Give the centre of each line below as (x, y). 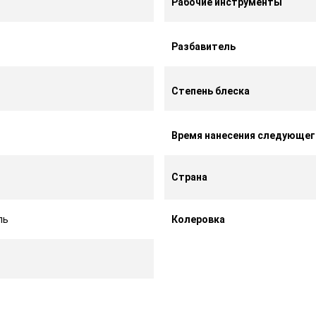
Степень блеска (211, 91)
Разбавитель (204, 46)
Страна (189, 177)
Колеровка (198, 219)
